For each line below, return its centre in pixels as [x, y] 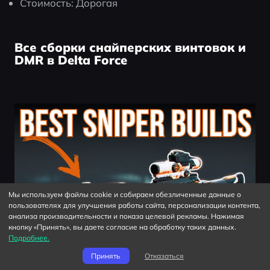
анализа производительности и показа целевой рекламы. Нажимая [127, 216]
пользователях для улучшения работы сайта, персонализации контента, [135, 205]
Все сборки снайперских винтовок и [130, 47]
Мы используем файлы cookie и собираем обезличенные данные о [125, 194]
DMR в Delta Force [71, 60]
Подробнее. [29, 237]
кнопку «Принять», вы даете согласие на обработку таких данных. [123, 227]
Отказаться [164, 256]
